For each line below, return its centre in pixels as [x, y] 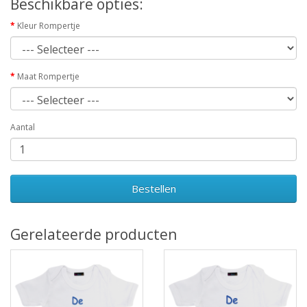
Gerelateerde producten [94, 234]
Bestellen [153, 188]
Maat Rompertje [48, 76]
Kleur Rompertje [49, 25]
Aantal [23, 127]
